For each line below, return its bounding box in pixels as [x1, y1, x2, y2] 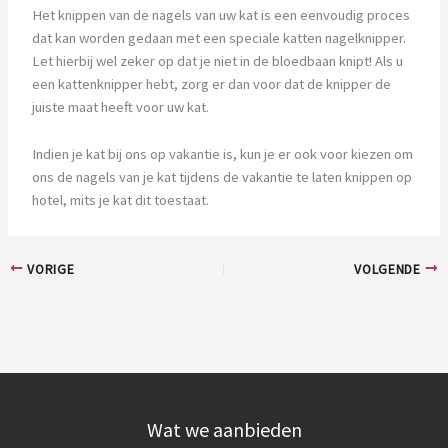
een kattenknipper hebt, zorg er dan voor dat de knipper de [31, 75, 391, 94]
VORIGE [23, 260, 75, 278]
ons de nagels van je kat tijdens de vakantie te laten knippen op [31, 167, 412, 186]
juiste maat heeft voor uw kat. [31, 98, 209, 117]
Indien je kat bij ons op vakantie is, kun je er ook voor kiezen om [31, 144, 413, 163]
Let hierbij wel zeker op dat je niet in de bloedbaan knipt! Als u [31, 52, 403, 71]
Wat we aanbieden [146, 416, 302, 442]
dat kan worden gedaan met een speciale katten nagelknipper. [31, 29, 406, 48]
